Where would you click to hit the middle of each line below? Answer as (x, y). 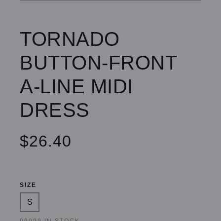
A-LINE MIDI (76, 86)
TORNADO (70, 39)
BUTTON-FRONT (98, 63)
